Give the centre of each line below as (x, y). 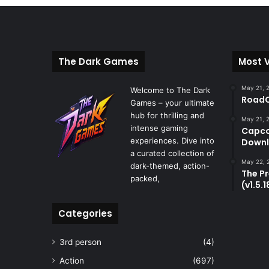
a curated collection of (172, 153)
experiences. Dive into (172, 141)
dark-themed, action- (170, 166)
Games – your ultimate (172, 103)
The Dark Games (98, 62)
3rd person (80, 242)
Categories (85, 214)
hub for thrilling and (167, 116)
